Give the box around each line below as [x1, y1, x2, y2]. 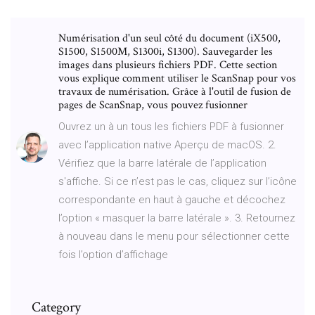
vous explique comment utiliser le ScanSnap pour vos [58, 70, 296, 86]
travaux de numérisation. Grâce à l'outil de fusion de [58, 84, 291, 99]
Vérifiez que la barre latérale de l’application [58, 156, 266, 169]
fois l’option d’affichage [58, 247, 168, 261]
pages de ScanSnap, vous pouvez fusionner [58, 97, 250, 112]
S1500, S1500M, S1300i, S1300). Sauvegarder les [58, 44, 273, 59]
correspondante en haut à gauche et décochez [58, 193, 285, 206]
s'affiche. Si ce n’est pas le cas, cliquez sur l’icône [58, 174, 297, 188]
